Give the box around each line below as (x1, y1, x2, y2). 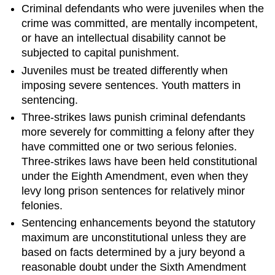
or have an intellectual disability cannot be (21, 32, 227, 45)
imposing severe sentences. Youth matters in (21, 79, 241, 91)
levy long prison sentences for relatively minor (21, 184, 246, 197)
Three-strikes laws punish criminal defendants (21, 110, 246, 123)
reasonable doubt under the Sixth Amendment (21, 261, 247, 274)
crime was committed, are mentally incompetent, (21, 17, 258, 30)
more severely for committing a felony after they (21, 125, 255, 138)
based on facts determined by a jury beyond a (21, 246, 246, 259)
